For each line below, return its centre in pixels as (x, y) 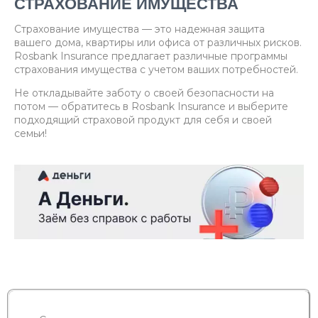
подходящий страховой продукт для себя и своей (143, 120)
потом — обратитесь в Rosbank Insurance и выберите (151, 107)
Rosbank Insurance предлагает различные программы (151, 56)
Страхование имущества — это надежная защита (139, 29)
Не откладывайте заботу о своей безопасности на (144, 93)
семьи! (31, 134)
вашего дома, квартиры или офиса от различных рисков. (158, 43)
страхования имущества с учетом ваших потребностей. (156, 70)
